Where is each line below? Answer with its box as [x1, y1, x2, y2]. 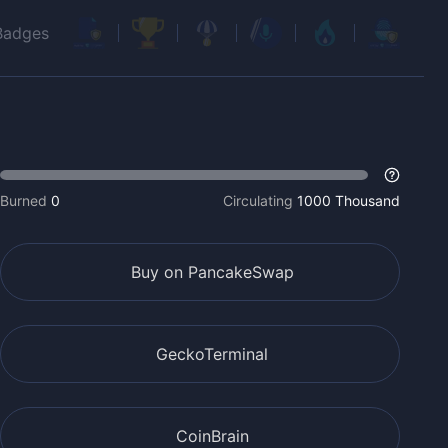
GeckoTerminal [156, 344, 268, 364]
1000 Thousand [297, 192, 400, 209]
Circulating [223, 192, 293, 209]
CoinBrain [175, 426, 249, 446]
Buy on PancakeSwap [130, 262, 294, 282]
